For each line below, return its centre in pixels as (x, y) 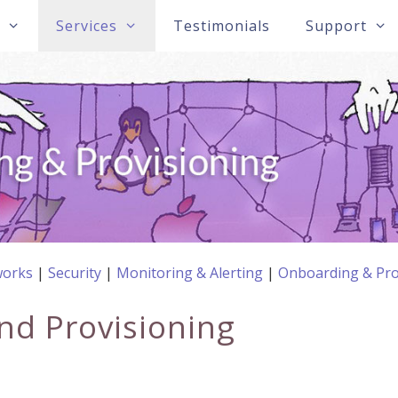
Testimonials (221, 26)
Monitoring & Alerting (190, 273)
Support (336, 26)
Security (75, 273)
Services (86, 26)
